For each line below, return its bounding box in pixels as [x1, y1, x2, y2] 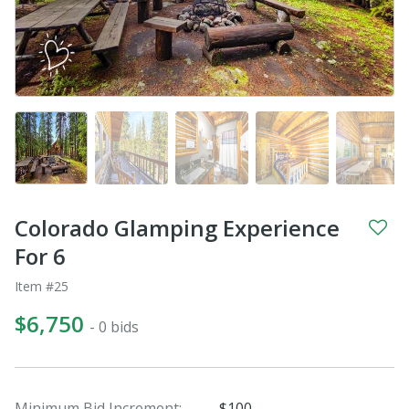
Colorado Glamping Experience [15, 212, 340, 243]
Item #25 [15, 277, 68, 295]
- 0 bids [89, 316, 139, 337]
